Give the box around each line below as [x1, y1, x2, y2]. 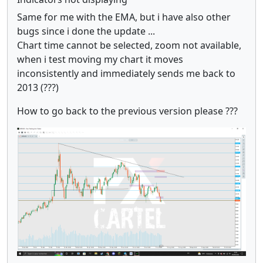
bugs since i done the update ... [17, 24, 155, 38]
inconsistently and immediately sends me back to [17, 66, 235, 80]
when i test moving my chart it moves [17, 52, 183, 66]
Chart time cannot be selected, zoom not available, [17, 38, 241, 52]
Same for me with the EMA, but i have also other [17, 10, 231, 23]
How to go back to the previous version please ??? [17, 104, 238, 117]
